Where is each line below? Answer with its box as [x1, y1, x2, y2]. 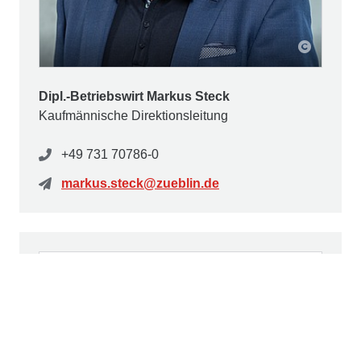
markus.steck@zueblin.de [61, 176, 219, 191]
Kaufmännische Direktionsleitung [39, 109, 228, 123]
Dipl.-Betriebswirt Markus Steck [39, 89, 230, 104]
